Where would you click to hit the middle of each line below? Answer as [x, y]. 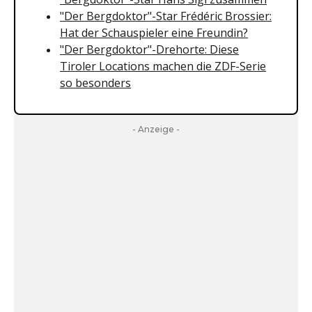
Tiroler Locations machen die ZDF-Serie [163, 66]
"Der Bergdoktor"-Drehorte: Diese [149, 49]
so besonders [95, 83]
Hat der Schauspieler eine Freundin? [154, 33]
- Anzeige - [156, 129]
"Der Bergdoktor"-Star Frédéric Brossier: [166, 16]
